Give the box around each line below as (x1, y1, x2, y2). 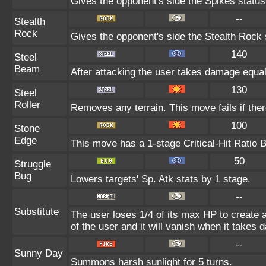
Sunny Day (14, 248, 63, 259)
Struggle (14, 159, 51, 170)
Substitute (14, 206, 59, 217)
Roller (14, 99, 40, 110)
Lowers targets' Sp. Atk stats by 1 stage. (71, 173, 251, 185)
